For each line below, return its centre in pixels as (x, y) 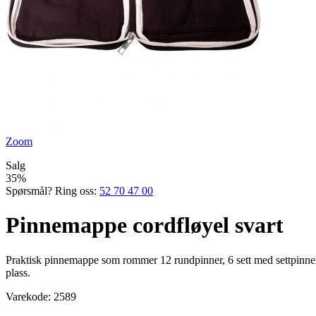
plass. (18, 272)
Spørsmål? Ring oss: (51, 191)
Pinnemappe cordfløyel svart (145, 225)
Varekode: (30, 296)
